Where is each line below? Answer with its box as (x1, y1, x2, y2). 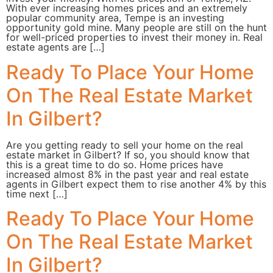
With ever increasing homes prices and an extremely (6, 2, 247, 15)
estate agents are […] (6, 41, 105, 54)
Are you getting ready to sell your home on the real (6, 138, 243, 151)
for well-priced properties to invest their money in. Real (6, 31, 263, 44)
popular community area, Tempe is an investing (6, 12, 224, 24)
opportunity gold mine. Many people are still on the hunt (6, 21, 267, 34)
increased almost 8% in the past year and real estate (6, 168, 249, 180)
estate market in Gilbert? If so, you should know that (6, 148, 250, 161)
